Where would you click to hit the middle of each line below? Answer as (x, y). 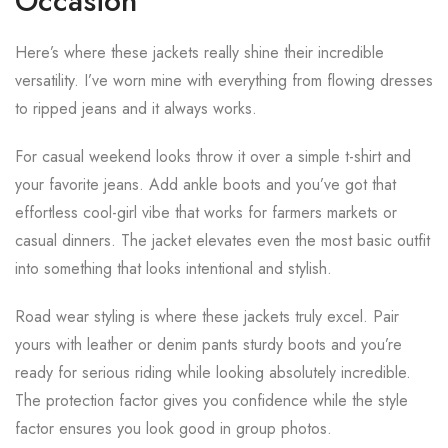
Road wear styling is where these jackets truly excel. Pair (207, 316)
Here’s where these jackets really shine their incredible (199, 52)
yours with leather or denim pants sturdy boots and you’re (208, 344)
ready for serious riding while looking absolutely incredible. (213, 372)
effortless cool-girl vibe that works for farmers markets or (206, 212)
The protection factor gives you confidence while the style (211, 400)
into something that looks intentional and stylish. (173, 268)
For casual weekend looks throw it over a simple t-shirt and (213, 156)
